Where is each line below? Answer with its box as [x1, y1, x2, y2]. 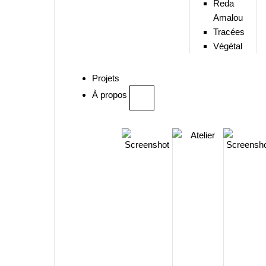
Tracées [213, 27, 245, 37]
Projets [92, 73, 120, 83]
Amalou [213, 12, 243, 23]
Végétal [213, 41, 242, 51]
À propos [92, 90, 130, 100]
